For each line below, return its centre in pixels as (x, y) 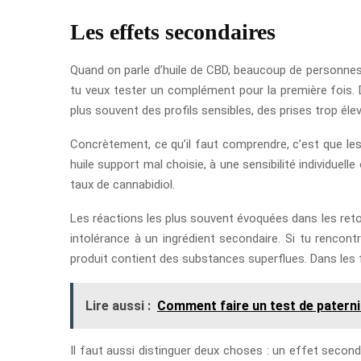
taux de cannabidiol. (122, 184)
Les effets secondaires (173, 31)
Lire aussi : (118, 305)
